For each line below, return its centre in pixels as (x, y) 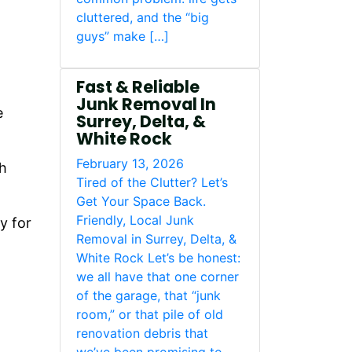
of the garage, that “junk (148, 295)
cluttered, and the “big (143, 17)
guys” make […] (123, 36)
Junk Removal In (146, 104)
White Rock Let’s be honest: (158, 258)
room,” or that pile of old (150, 314)
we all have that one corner (158, 277)
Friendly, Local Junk (135, 220)
